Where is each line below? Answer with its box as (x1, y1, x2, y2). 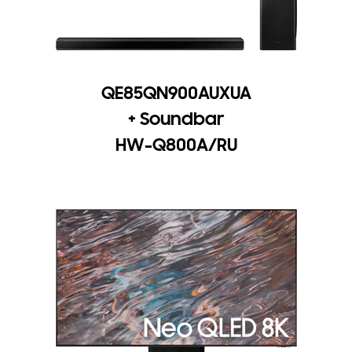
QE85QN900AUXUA (101, 82, 251, 105)
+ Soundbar (128, 108, 224, 131)
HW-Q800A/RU (115, 134, 237, 157)
